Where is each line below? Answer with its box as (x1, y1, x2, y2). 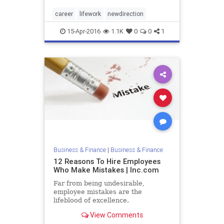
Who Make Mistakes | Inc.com (53, 164, 159, 174)
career (55, 10, 73, 18)
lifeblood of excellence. (53, 196, 129, 204)
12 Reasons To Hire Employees (53, 156, 160, 166)
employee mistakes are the (53, 187, 142, 195)
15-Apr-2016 (65, 27, 100, 36)
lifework (79, 10, 101, 18)
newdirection (107, 10, 143, 18)
